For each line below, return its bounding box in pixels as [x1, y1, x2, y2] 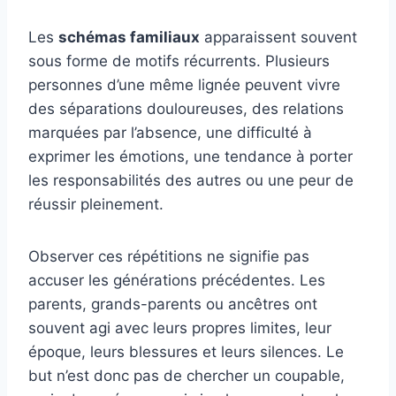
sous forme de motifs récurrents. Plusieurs [28, 52, 330, 71]
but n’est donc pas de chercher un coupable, [28, 367, 345, 385]
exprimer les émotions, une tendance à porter [28, 148, 353, 166]
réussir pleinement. [28, 195, 164, 214]
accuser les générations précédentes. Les [28, 271, 325, 290]
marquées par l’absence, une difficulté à [28, 124, 312, 142]
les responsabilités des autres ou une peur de [28, 171, 354, 190]
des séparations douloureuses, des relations [28, 100, 344, 118]
